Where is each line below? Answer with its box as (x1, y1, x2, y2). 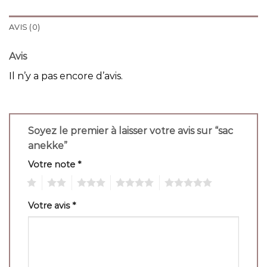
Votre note (28, 159, 77, 170)
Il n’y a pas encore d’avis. (9, 70, 123, 82)
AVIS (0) (9, 22, 41, 32)
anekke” (28, 140, 70, 152)
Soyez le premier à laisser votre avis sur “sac (28, 125, 233, 137)
